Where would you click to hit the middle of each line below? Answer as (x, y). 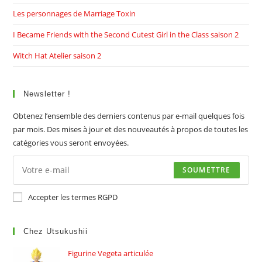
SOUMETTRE (206, 170)
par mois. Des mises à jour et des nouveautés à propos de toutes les (131, 129)
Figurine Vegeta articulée (111, 253)
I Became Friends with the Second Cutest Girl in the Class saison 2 (126, 34)
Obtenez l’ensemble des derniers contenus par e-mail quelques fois (129, 116)
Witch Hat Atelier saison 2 (57, 55)
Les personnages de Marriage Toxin (75, 13)
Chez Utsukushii (56, 231)
